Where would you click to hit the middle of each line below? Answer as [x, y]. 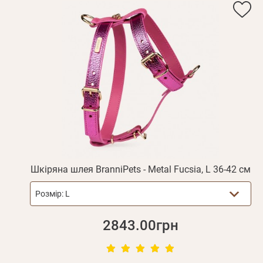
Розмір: [50, 194]
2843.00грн [140, 226]
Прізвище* [58, 38]
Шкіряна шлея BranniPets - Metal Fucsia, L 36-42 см [140, 170]
